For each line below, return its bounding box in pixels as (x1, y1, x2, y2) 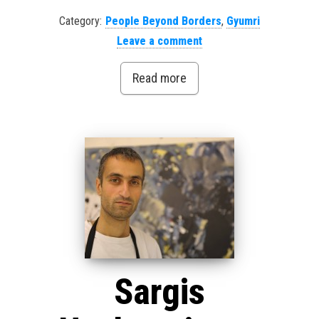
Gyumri (226, 14, 260, 28)
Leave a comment (117, 34, 202, 48)
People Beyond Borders (105, 14, 221, 28)
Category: (59, 14, 102, 28)
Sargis (114, 271, 205, 313)
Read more (132, 70, 187, 85)
